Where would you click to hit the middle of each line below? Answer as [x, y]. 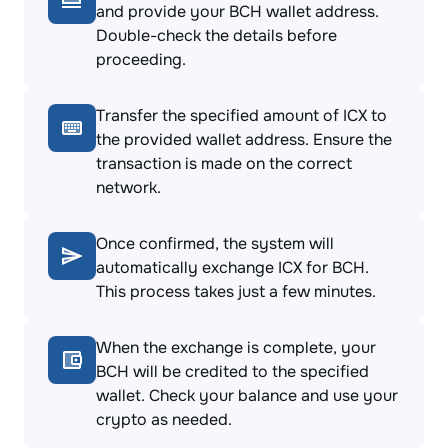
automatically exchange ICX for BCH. [232, 267]
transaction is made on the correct [224, 163]
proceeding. [141, 59]
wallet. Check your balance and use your [247, 395]
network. [128, 187]
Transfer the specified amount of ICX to [241, 115]
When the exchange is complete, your [236, 347]
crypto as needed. [164, 419]
